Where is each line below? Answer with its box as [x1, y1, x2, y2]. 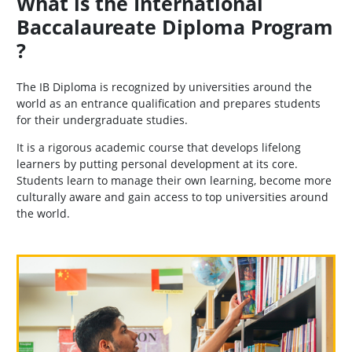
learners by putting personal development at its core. [16, 156, 298, 172]
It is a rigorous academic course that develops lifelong [16, 140, 301, 156]
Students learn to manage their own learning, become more [16, 173, 332, 189]
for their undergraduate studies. [16, 112, 191, 128]
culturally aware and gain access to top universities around [16, 189, 328, 205]
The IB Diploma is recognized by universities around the [16, 79, 312, 95]
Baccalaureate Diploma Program [16, 13, 333, 41]
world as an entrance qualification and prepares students [16, 96, 321, 112]
